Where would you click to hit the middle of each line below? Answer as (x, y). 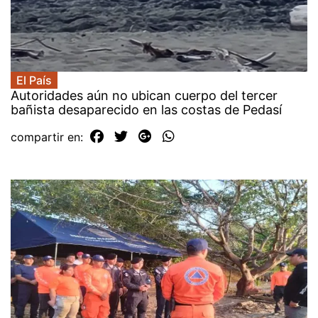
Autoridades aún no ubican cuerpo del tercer (144, 95)
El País (34, 80)
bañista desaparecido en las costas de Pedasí (146, 109)
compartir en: (49, 137)
